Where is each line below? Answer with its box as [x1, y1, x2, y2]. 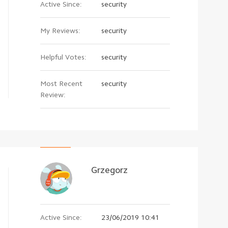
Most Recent [40, 79, 82, 87]
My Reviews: [40, 26, 80, 34]
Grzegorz [91, 165, 128, 175]
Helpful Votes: [40, 53, 87, 61]
